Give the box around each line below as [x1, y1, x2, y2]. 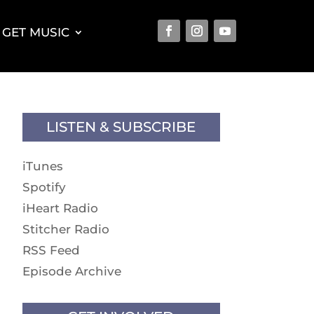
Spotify [22, 179, 66, 194]
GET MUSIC [2, 25, 70, 39]
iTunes [22, 158, 63, 173]
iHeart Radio [22, 200, 98, 215]
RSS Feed [22, 243, 80, 257]
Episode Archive [22, 264, 121, 278]
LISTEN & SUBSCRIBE [46, 118, 196, 135]
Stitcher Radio [22, 221, 109, 236]
